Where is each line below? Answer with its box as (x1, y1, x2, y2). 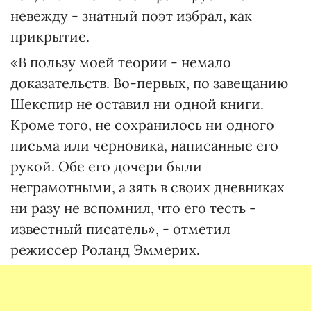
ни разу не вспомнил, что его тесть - (10, 199, 256, 217)
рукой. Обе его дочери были (10, 158, 202, 175)
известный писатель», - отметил (10, 220, 230, 237)
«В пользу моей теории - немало (10, 53, 231, 71)
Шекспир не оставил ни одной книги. (10, 95, 264, 112)
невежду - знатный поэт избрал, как (10, 7, 252, 24)
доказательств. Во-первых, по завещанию (10, 74, 288, 92)
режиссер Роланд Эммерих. (10, 241, 200, 258)
